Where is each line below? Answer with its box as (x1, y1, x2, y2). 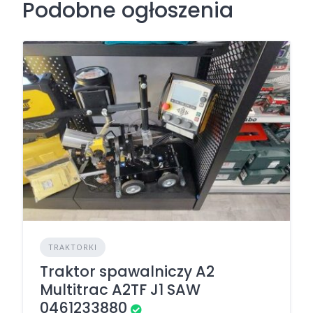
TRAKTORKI (48, 242, 97, 253)
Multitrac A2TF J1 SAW (40, 279, 201, 300)
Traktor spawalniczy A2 (40, 261, 214, 282)
